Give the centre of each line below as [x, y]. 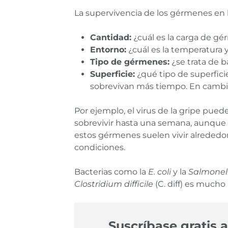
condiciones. [100, 147]
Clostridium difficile [114, 184]
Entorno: [108, 49]
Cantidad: [111, 37]
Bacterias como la [111, 172]
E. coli [160, 172]
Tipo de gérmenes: [130, 62]
